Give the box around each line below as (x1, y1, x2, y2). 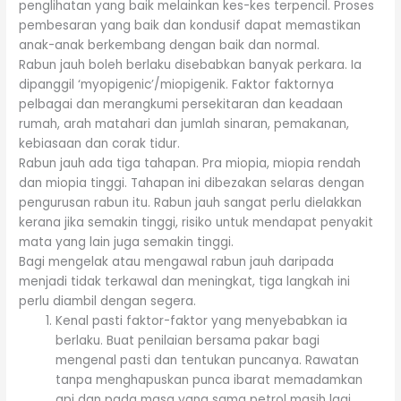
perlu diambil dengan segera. (19, 292, 197, 310)
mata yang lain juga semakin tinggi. (19, 233, 235, 251)
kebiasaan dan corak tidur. (19, 134, 181, 152)
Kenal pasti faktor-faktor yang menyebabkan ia (55, 311, 348, 329)
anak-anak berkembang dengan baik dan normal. (19, 36, 320, 54)
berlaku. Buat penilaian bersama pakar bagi (55, 331, 320, 349)
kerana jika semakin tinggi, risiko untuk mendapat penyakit (19, 213, 374, 231)
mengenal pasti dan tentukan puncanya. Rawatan (55, 351, 360, 369)
